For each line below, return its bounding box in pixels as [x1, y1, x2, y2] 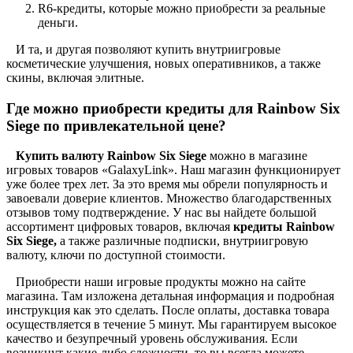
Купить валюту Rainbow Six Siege [6, 149, 210, 163]
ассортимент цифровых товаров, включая [6, 220, 233, 234]
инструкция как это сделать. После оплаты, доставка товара [6, 303, 329, 318]
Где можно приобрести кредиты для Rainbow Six [6, 99, 340, 117]
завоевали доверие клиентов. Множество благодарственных [6, 191, 332, 206]
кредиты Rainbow [233, 220, 335, 234]
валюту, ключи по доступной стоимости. [6, 248, 225, 262]
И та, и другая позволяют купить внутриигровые [6, 42, 281, 56]
